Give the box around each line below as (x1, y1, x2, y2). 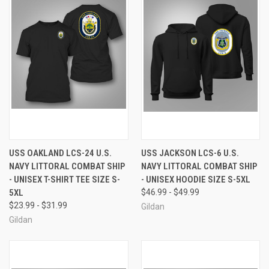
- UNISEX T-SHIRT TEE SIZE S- (9, 174, 120, 185)
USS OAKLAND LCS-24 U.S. (9, 147, 112, 159)
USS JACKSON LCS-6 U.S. (141, 147, 239, 159)
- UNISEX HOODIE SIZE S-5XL (141, 174, 250, 185)
